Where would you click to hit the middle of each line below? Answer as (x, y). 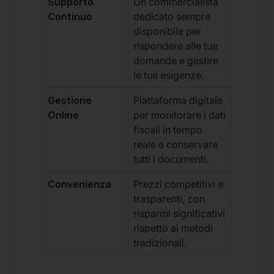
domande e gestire (176, 61)
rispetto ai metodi (173, 228)
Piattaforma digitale (178, 101)
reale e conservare (176, 145)
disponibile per (168, 31)
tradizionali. (161, 243)
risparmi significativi (180, 214)
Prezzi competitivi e (179, 184)
